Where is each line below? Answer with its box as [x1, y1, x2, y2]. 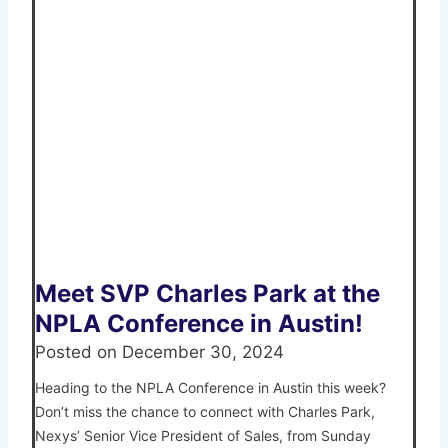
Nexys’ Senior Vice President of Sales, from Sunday [35, 426, 371, 444]
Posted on [35, 341, 122, 362]
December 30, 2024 [122, 341, 284, 362]
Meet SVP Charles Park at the [35, 278, 380, 308]
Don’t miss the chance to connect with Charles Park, [35, 402, 375, 420]
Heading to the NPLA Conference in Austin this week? [35, 378, 386, 396]
